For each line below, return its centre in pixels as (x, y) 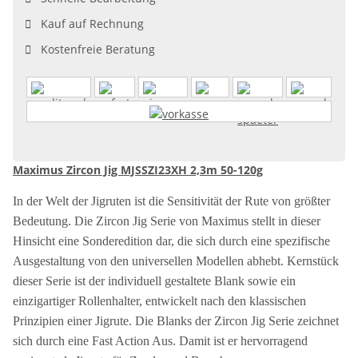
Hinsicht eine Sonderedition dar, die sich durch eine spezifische (171, 241)
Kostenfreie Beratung (93, 49)
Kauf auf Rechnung (88, 23)
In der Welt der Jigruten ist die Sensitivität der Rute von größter (171, 201)
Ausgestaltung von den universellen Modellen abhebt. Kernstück (176, 261)
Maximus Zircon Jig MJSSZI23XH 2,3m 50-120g (138, 169)
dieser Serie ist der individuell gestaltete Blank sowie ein (154, 280)
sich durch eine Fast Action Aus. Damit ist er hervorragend (160, 340)
